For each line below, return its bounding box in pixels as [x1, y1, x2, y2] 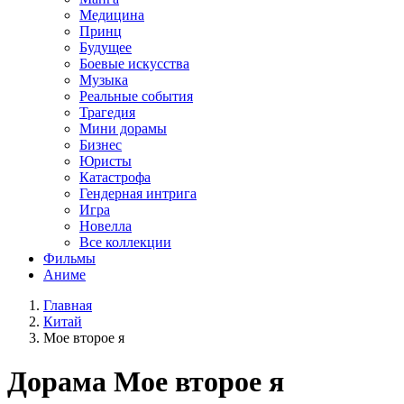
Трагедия [79, 104, 135, 120]
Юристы [79, 152, 132, 169]
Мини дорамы [79, 120, 167, 136]
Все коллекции [79, 234, 171, 250]
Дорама [7, 365, 114, 399]
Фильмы [43, 250, 96, 266]
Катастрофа [79, 169, 151, 185]
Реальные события [79, 87, 193, 104]
